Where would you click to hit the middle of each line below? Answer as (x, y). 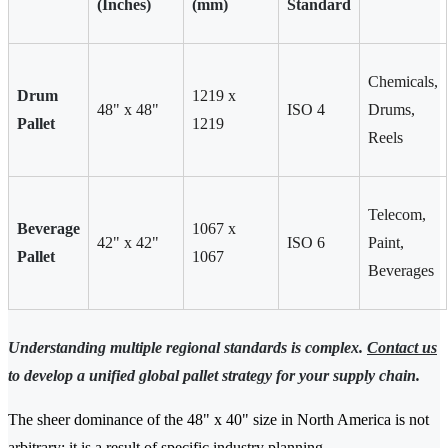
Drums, (391, 110)
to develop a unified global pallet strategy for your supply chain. (214, 376)
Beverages (401, 271)
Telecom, (397, 215)
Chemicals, (403, 82)
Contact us (402, 348)
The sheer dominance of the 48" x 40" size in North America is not (218, 420)
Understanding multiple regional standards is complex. (187, 348)
